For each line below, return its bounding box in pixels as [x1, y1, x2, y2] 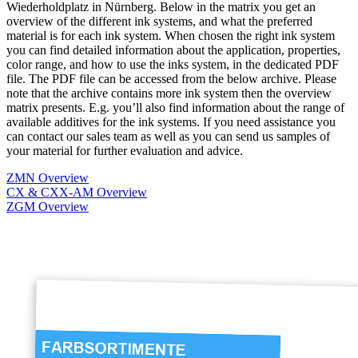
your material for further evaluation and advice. [6, 144, 243, 158]
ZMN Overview [6, 171, 89, 185]
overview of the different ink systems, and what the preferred [6, 14, 312, 29]
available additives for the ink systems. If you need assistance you [6, 115, 336, 129]
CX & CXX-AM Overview [6, 185, 147, 200]
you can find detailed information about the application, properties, [6, 43, 340, 58]
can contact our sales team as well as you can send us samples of [6, 129, 330, 144]
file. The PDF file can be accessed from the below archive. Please [6, 72, 336, 86]
